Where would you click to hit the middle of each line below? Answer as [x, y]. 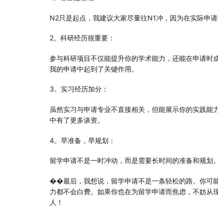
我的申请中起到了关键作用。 [94, 69]
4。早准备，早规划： [82, 140]
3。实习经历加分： [79, 89]
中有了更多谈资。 [77, 120]
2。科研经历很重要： [82, 38]
